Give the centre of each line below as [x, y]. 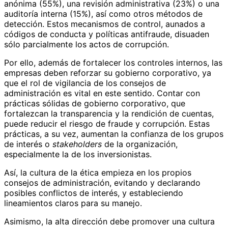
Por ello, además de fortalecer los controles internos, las [113, 63]
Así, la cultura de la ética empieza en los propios [98, 173]
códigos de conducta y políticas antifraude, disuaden [107, 34]
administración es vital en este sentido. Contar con [102, 93]
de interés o [28, 144]
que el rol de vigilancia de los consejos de [85, 83]
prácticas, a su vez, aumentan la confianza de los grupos [114, 134]
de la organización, [140, 144]
